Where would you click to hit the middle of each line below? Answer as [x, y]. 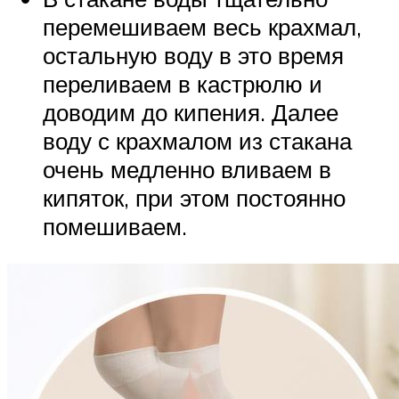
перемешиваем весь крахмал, [202, 26]
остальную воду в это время [193, 55]
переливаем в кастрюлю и [183, 83]
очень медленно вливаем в [187, 169]
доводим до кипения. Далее [191, 112]
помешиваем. [115, 226]
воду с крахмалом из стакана [197, 140]
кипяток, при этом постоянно [194, 197]
